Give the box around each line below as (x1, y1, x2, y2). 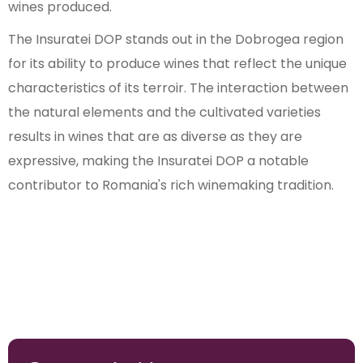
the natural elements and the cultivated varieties (8, 103, 321, 122)
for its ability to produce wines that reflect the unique (8, 54, 347, 74)
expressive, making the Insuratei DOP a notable (8, 152, 309, 171)
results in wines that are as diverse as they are (8, 127, 302, 147)
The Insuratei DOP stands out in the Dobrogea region (8, 30, 344, 49)
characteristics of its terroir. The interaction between (8, 79, 348, 98)
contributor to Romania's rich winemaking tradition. (8, 176, 334, 195)
